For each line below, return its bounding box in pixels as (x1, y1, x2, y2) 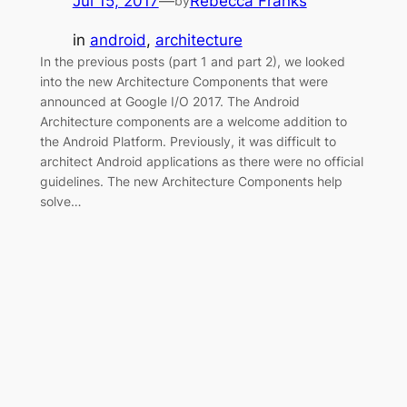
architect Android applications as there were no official (39, 153, 363, 169)
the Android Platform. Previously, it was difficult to (39, 133, 336, 149)
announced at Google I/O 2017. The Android (39, 93, 300, 109)
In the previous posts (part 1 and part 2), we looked (39, 53, 345, 69)
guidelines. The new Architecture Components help (39, 173, 342, 189)
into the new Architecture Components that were (39, 73, 328, 89)
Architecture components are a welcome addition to (39, 113, 347, 129)
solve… (39, 193, 82, 209)
